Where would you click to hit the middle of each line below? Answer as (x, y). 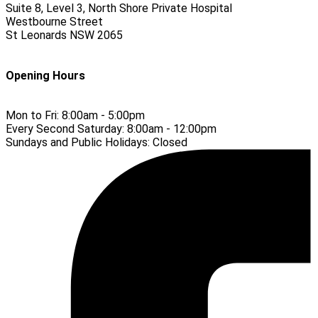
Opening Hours (45, 75)
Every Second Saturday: (66, 129)
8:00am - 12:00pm (172, 129)
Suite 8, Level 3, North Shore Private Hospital (119, 9)
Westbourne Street (54, 22)
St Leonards (36, 35)
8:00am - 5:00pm (103, 116)
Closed (170, 143)
